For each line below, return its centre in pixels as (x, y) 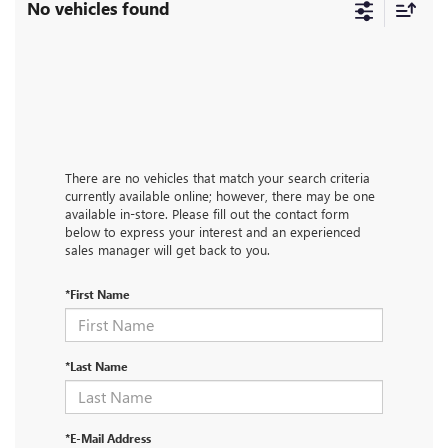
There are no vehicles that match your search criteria (217, 177)
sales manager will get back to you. (167, 249)
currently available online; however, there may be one (220, 195)
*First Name (97, 293)
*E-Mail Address (108, 437)
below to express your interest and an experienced (213, 231)
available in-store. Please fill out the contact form (207, 213)
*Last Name (96, 365)
